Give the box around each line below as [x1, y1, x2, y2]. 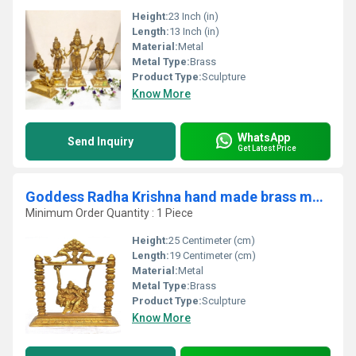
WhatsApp [238, 130, 290, 144]
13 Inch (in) [169, 25, 219, 37]
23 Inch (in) [168, 10, 219, 22]
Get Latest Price [238, 143, 296, 153]
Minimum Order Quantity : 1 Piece [25, 207, 193, 219]
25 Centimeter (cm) [168, 234, 255, 246]
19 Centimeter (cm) [169, 250, 256, 261]
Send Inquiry [68, 135, 133, 148]
